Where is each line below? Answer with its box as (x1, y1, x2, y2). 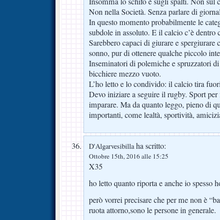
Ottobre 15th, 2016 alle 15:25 (89, 151, 168, 161)
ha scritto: (134, 140, 166, 151)
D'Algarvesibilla (89, 141, 134, 151)
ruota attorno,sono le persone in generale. (89, 204, 216, 216)
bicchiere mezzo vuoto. (89, 68, 161, 79)
